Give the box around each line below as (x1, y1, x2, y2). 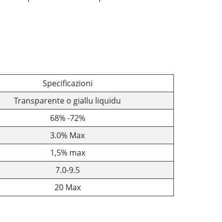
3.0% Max (50, 130, 85, 141)
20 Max (54, 182, 81, 193)
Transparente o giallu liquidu (14, 95, 121, 107)
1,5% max (50, 147, 85, 159)
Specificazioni (42, 78, 93, 89)
